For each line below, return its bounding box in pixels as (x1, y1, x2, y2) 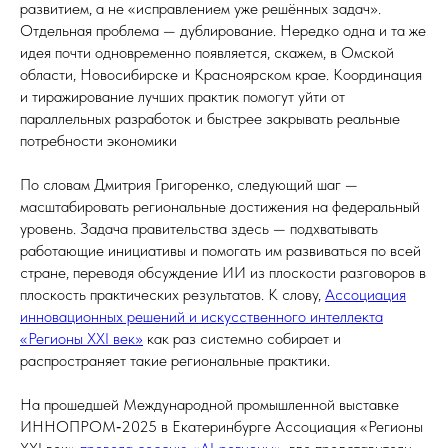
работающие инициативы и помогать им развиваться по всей (20, 241, 421, 261)
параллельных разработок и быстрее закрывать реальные (20, 109, 400, 129)
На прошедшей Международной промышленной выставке (20, 395, 399, 415)
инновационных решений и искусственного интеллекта (20, 307, 383, 327)
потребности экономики (20, 131, 177, 151)
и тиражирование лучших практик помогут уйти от (20, 87, 345, 107)
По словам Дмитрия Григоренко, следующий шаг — (20, 175, 358, 195)
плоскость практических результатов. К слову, (20, 285, 325, 305)
